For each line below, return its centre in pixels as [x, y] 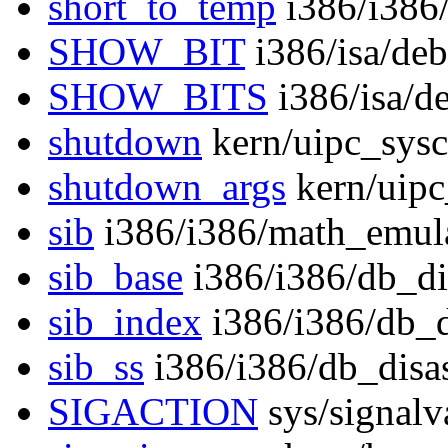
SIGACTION [153, 412]
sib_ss [96, 367]
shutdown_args [167, 187]
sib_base [115, 277]
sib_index [125, 322]
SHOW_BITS [158, 97]
